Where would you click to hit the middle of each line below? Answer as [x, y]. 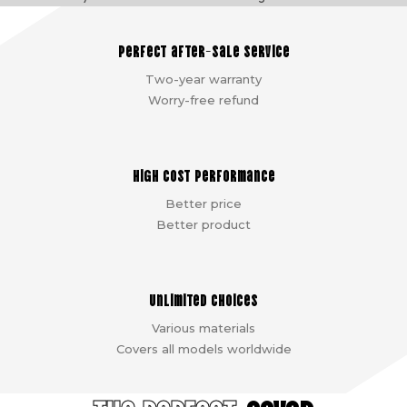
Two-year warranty [203, 79]
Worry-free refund [203, 100]
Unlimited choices [203, 299]
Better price [203, 204]
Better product [203, 225]
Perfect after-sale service [203, 50]
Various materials [203, 328]
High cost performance [203, 175]
